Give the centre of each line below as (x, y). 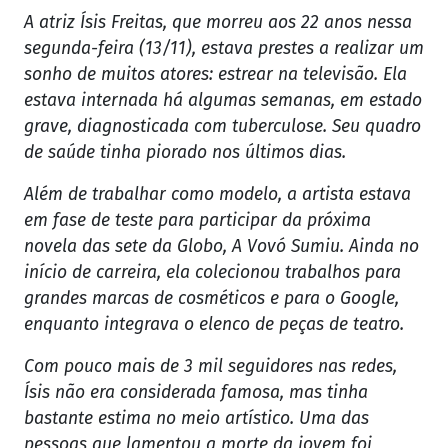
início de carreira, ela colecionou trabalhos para (212, 273)
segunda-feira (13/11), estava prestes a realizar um (224, 49)
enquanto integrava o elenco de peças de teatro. (214, 325)
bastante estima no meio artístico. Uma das (196, 419)
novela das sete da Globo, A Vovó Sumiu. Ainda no (221, 247)
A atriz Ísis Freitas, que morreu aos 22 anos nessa (218, 23)
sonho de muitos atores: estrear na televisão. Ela (215, 75)
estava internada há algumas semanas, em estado (223, 101)
